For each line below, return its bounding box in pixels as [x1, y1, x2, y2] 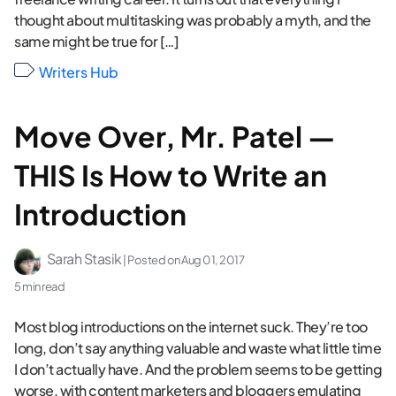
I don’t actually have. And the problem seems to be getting [14, 359, 382, 378]
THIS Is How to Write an [14, 156, 327, 193]
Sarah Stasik [46, 248, 122, 268]
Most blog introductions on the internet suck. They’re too [14, 316, 368, 336]
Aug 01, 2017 [181, 252, 244, 267]
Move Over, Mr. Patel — [14, 118, 336, 154]
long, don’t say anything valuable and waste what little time [14, 338, 381, 357]
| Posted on [121, 252, 181, 267]
